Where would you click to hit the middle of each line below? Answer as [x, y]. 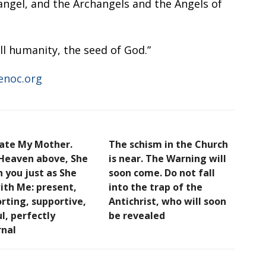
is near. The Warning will [167, 158]
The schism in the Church [168, 144]
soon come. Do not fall [162, 172]
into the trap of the [156, 187]
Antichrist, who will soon [167, 201]
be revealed [137, 215]
